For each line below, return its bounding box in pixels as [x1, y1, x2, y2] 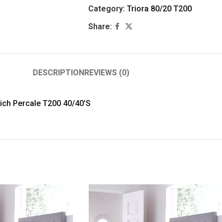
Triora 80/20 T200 [126, 4, 192, 13]
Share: [88, 22, 112, 31]
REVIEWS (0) [84, 68, 129, 77]
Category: [88, 4, 125, 13]
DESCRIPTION [32, 68, 84, 77]
